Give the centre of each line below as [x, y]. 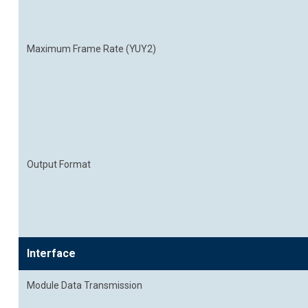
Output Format [59, 164]
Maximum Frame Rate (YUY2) [91, 49]
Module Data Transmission [85, 285]
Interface [51, 253]
